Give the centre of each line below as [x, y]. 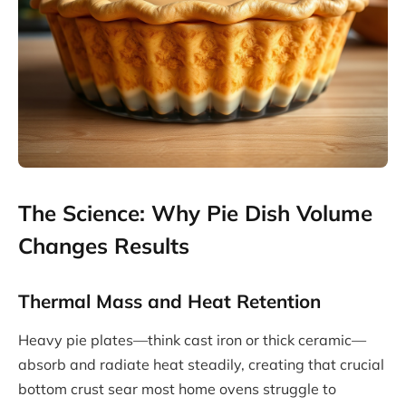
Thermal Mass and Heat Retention [169, 300]
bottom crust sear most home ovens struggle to [177, 389]
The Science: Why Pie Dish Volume [195, 213]
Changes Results [104, 246]
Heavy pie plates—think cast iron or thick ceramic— [192, 340]
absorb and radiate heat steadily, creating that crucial [201, 365]
